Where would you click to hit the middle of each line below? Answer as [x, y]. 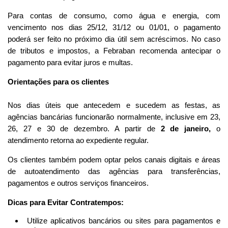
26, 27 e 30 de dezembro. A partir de [84, 128]
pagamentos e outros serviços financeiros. [78, 183]
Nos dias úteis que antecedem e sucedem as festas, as [114, 105]
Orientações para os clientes [58, 81]
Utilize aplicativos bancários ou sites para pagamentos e [124, 220]
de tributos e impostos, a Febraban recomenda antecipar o [114, 50]
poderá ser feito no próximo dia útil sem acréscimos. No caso [114, 39]
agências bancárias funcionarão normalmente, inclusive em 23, [114, 117]
